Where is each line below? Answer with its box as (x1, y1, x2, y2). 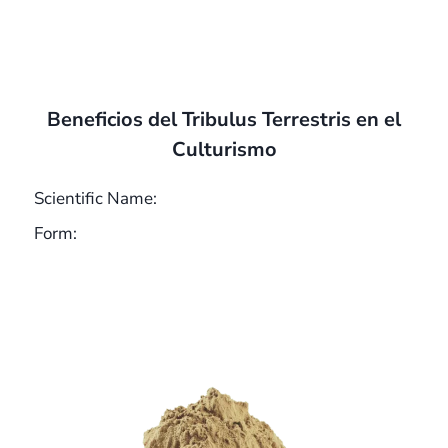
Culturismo (171, 136, 277, 164)
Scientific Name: (34, 187, 157, 211)
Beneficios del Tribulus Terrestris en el (47, 106, 401, 134)
